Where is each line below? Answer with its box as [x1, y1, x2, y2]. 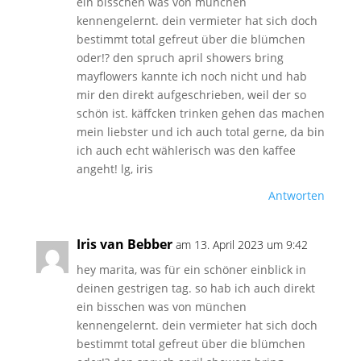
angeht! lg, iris [76, 161, 153, 176]
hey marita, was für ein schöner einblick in [76, 262, 306, 277]
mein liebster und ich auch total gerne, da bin [76, 124, 325, 139]
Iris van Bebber [76, 235, 172, 253]
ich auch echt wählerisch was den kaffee [76, 143, 296, 158]
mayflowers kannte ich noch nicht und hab [76, 68, 307, 84]
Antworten [268, 188, 326, 203]
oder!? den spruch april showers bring [76, 50, 284, 65]
